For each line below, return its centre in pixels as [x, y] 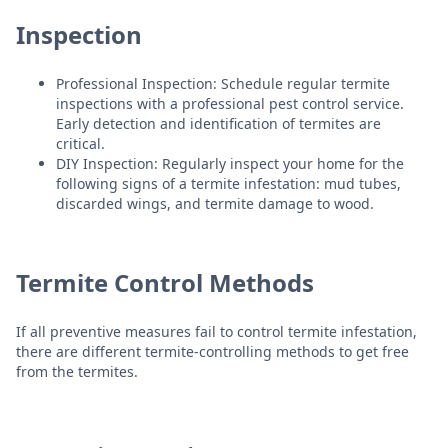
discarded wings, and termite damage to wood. [215, 203]
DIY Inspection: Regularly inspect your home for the [230, 163]
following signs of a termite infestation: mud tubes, [228, 183]
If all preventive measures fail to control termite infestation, [216, 331]
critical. [80, 143]
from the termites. [77, 371]
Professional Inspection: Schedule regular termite [223, 83]
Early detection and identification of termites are [218, 123]
